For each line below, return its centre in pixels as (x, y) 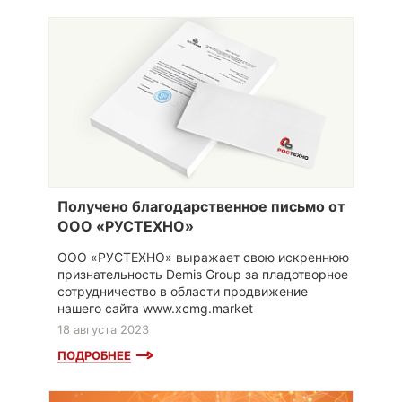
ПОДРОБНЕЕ (94, 356)
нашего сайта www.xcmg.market (155, 309)
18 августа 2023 (103, 330)
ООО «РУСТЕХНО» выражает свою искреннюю (203, 258)
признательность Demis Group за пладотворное (203, 275)
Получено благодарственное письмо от (201, 207)
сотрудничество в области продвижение (183, 292)
